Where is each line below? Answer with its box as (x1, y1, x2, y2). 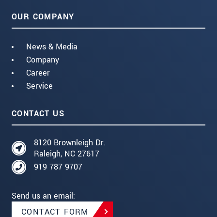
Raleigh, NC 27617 (34, 148, 99, 159)
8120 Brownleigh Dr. (34, 137, 106, 148)
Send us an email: (12, 190, 75, 201)
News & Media (26, 41, 77, 52)
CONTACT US (12, 108, 64, 119)
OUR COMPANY (12, 11, 75, 22)
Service (26, 80, 53, 92)
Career (26, 67, 50, 78)
